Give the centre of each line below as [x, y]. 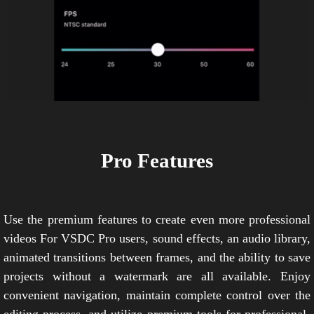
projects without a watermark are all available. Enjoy [157, 277]
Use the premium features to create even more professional [157, 220]
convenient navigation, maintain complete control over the [157, 295]
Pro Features [157, 161]
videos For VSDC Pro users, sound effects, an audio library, [157, 239]
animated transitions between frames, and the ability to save [157, 258]
